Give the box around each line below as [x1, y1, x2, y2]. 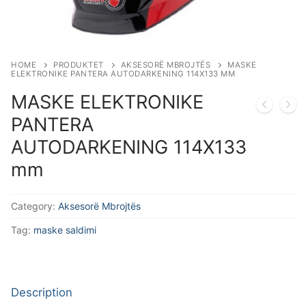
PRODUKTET [53, 60, 104, 70]
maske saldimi [33, 224, 96, 236]
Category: [11, 200, 58, 212]
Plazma [33, 25, 70, 40]
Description [11, 285, 72, 299]
